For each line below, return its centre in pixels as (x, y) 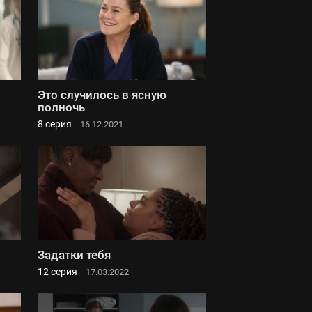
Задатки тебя (74, 255)
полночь (61, 107)
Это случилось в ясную (102, 94)
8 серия (55, 124)
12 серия (57, 271)
